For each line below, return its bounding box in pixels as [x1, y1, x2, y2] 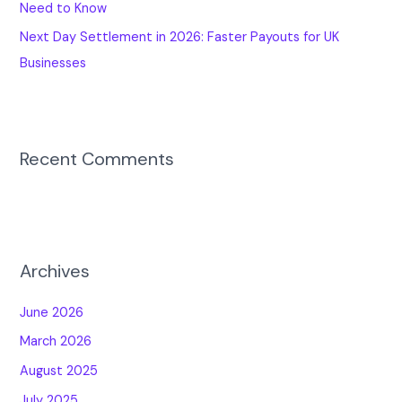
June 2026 [20, 303, 84, 321]
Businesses [20, 55, 87, 73]
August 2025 [20, 363, 99, 380]
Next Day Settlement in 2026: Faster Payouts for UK [20, 29, 340, 47]
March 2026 [20, 333, 92, 351]
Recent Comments [20, 147, 175, 171]
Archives [20, 258, 91, 283]
